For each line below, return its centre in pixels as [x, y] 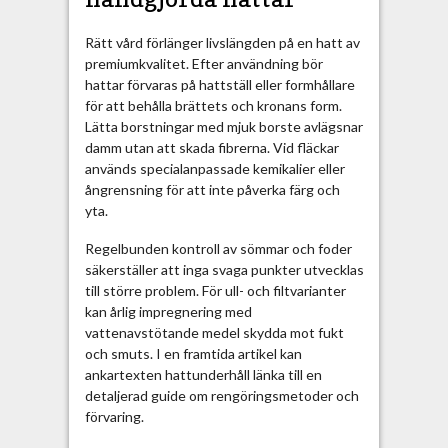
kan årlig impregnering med [168, 312]
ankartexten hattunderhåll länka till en [203, 375]
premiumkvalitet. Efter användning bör [203, 63]
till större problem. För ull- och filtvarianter [215, 291]
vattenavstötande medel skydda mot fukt [214, 333]
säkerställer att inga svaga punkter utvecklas [224, 270]
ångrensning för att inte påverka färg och [212, 189]
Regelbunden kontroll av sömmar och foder [218, 249]
